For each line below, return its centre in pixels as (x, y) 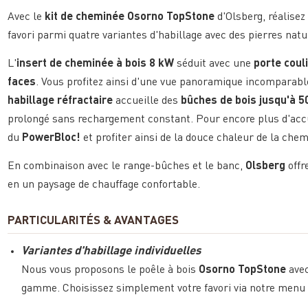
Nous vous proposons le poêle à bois (110, 270)
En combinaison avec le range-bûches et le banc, (127, 166)
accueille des (147, 101)
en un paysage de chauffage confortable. (104, 185)
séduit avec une (214, 64)
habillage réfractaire (60, 101)
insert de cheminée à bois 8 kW (96, 64)
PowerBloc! (52, 138)
